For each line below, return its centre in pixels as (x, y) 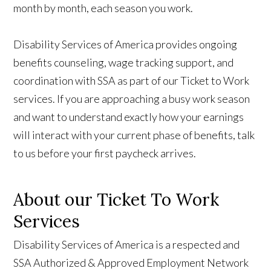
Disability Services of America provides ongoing (126, 44)
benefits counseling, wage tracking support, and (124, 63)
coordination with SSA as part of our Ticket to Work (132, 81)
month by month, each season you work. (103, 8)
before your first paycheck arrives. (117, 153)
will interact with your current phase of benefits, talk (134, 135)
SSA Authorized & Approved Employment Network (131, 263)
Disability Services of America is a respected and (127, 245)
